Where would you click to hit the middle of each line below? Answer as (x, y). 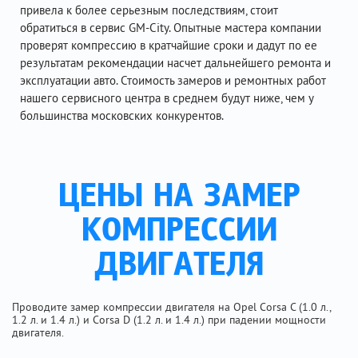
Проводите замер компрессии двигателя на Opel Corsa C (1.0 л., (171, 307)
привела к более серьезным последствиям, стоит (149, 10)
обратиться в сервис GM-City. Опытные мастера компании (171, 28)
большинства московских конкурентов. (122, 115)
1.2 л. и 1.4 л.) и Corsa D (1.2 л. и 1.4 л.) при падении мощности (169, 320)
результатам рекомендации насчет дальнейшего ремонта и (175, 63)
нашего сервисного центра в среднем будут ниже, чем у (167, 98)
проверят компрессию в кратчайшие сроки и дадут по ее (169, 45)
